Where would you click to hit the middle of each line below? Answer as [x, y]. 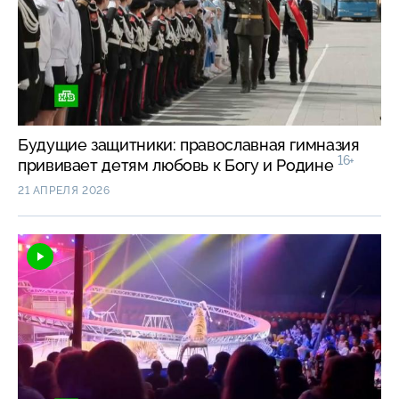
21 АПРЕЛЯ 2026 [64, 191]
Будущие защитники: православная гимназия [189, 145]
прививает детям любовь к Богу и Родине [178, 166]
